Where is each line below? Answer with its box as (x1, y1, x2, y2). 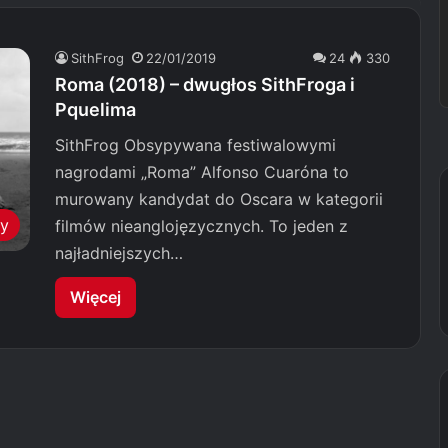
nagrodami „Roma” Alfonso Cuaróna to (55, 162, 349, 182)
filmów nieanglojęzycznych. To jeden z (55, 216, 348, 236)
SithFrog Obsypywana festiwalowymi (55, 135, 336, 155)
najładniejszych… (55, 243, 183, 263)
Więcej (70, 287, 121, 307)
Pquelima (55, 99, 136, 120)
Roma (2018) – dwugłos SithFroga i (55, 74, 355, 95)
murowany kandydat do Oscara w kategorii (55, 189, 383, 209)
